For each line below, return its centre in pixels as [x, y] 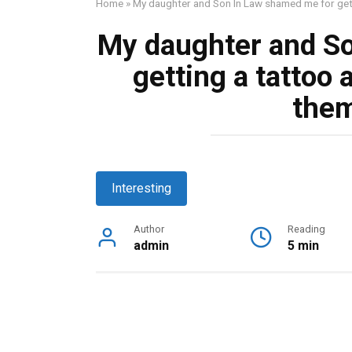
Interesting [141, 188]
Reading [307, 229]
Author [149, 229]
